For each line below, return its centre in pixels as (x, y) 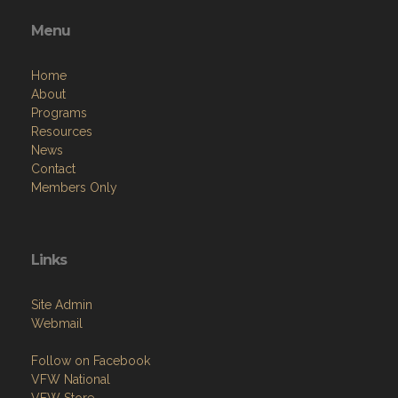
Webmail (57, 323)
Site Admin (62, 304)
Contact (53, 168)
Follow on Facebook (91, 360)
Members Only (74, 187)
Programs (59, 112)
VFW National (71, 379)
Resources (62, 131)
